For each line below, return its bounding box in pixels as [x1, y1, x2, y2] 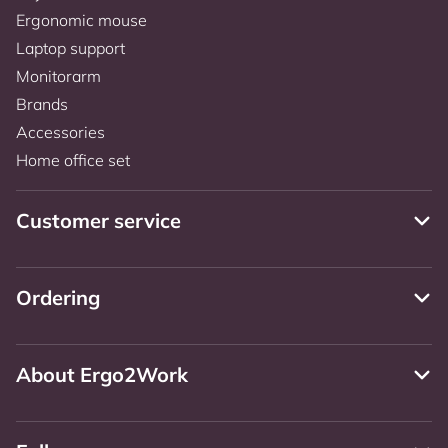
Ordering [16, 284, 100, 310]
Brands [16, 93, 68, 114]
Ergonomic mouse [16, 9, 147, 30]
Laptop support [16, 37, 125, 58]
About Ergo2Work [16, 361, 188, 387]
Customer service [16, 207, 181, 233]
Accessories [16, 121, 105, 142]
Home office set [16, 149, 130, 170]
